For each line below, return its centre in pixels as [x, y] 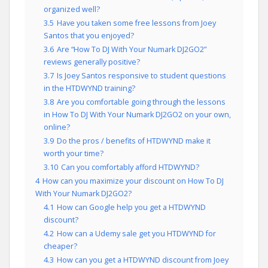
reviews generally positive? [92, 62]
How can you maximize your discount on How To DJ [133, 181]
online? [57, 127]
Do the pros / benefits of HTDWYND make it [134, 141]
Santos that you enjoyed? [89, 36]
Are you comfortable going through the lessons [141, 102]
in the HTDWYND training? [89, 88]
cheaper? [60, 246]
